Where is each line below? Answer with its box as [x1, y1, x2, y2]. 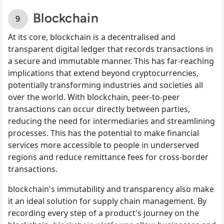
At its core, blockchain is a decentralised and [8, 31, 175, 42]
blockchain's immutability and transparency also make [8, 183, 214, 194]
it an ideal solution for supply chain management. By [8, 195, 206, 206]
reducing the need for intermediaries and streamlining [8, 115, 215, 126]
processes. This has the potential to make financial [8, 127, 199, 138]
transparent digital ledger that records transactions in [8, 43, 213, 54]
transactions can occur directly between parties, [8, 103, 190, 114]
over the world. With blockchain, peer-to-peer [8, 91, 180, 102]
